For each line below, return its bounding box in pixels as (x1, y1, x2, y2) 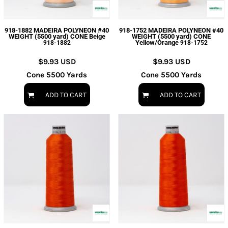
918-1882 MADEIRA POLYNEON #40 (5, 26, 109, 34)
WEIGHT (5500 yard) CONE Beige (8, 33, 105, 40)
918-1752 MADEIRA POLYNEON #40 (119, 26, 223, 34)
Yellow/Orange (135, 39, 179, 46)
